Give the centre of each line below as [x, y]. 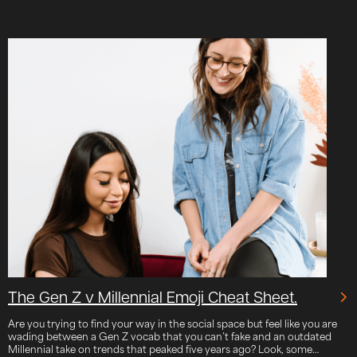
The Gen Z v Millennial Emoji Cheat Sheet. [153, 298]
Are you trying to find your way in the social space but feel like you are [173, 322]
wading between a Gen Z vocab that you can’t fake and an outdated [170, 335]
